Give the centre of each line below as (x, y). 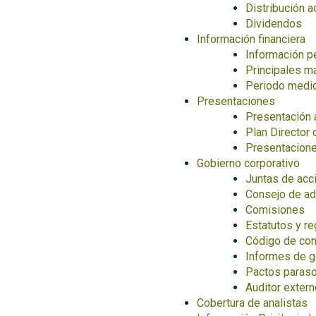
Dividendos (274, 24)
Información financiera (251, 39)
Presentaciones (236, 101)
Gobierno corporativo (248, 163)
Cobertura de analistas (252, 303)
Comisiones (275, 210)
